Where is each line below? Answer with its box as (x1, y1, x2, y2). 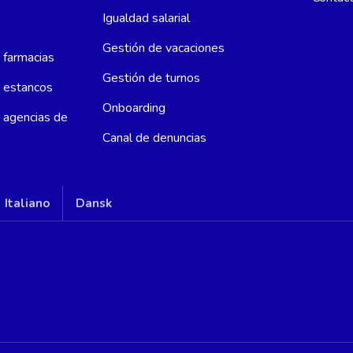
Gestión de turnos (102, 69, 201, 87)
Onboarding (102, 99, 166, 117)
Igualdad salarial (102, 9, 191, 28)
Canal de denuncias (102, 129, 207, 147)
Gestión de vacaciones (102, 39, 225, 58)
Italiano (5, 195, 50, 212)
